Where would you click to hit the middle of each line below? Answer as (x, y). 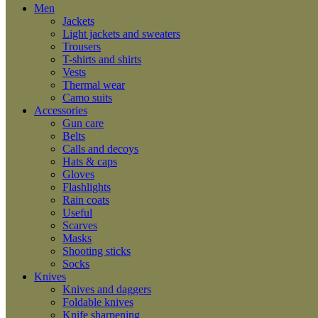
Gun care (83, 123)
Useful (77, 213)
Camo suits (87, 98)
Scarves (80, 225)
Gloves (78, 174)
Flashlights (87, 187)
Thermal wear (94, 85)
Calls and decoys (100, 149)
